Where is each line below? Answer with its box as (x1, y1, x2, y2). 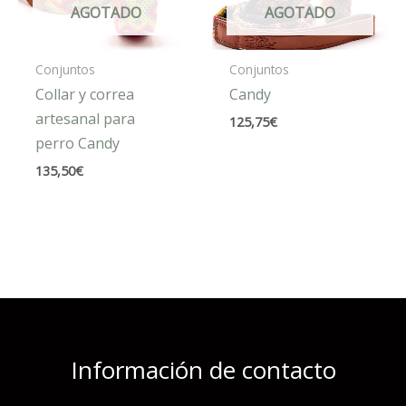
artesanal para (35, 109, 136, 130)
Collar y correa (35, 84, 135, 105)
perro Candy (35, 133, 121, 154)
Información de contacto (70, 353, 336, 386)
